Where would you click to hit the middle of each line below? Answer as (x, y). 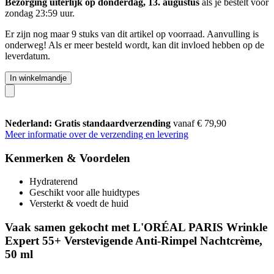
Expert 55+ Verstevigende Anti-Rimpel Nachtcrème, (134, 240)
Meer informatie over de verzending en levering (97, 134)
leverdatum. (28, 56)
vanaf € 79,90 (200, 123)
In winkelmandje (38, 78)
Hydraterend (54, 182)
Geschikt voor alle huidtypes (84, 193)
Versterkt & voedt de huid (79, 204)
